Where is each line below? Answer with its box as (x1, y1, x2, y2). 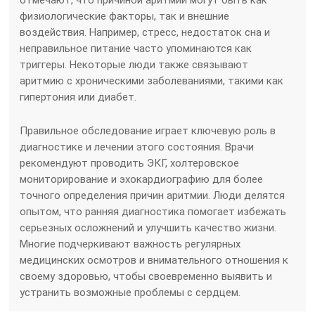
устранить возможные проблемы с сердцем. (20, 285, 241, 299)
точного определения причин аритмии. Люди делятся (20, 188, 285, 202)
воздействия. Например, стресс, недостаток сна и (20, 25, 271, 39)
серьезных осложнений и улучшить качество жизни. (20, 221, 277, 234)
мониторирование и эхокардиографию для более (20, 172, 264, 186)
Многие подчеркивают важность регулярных (20, 237, 241, 250)
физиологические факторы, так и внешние (20, 9, 230, 22)
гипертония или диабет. (20, 90, 137, 103)
